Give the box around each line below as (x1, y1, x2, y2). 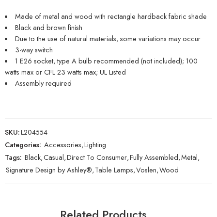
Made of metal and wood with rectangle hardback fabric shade (15, 11, 207, 21)
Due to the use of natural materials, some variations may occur (15, 33, 201, 44)
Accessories (44, 139, 81, 150)
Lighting (84, 139, 106, 150)
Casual (44, 152, 64, 162)
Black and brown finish (15, 22, 82, 32)
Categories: (5, 139, 41, 150)
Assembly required (15, 77, 72, 88)
